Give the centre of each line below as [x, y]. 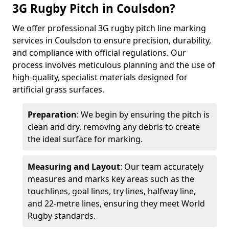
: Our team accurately [162, 167]
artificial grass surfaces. [58, 89]
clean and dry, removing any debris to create [114, 127]
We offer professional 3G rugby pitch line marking [109, 28]
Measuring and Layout [74, 167]
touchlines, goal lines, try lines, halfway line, [112, 191]
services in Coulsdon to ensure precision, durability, [112, 40]
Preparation [52, 114]
